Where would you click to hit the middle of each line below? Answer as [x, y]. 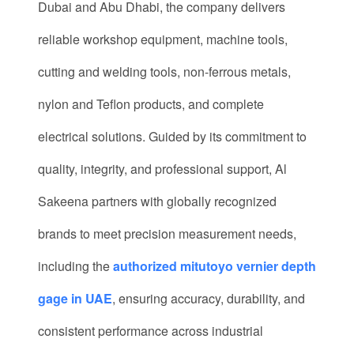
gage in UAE [75, 298]
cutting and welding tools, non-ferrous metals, [164, 72]
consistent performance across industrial [151, 331]
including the [75, 266]
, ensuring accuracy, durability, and [209, 298]
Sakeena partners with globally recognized [157, 201]
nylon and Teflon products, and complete [151, 104]
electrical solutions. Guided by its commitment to [172, 136]
